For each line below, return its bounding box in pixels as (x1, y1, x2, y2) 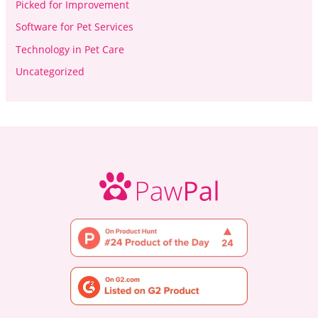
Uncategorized (15, 65, 84, 79)
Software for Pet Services (15, 20, 133, 34)
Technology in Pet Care (15, 42, 124, 56)
